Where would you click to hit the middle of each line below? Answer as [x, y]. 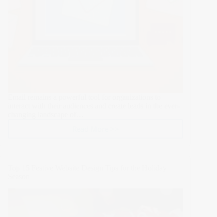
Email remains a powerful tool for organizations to [84, 97]
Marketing [112, 201]
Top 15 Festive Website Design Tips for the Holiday [87, 168]
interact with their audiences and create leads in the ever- [94, 106]
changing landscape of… [46, 115]
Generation [113, 152]
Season [19, 177]
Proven [107, 181]
